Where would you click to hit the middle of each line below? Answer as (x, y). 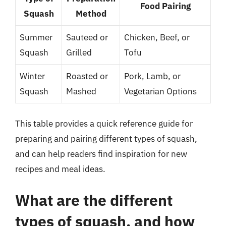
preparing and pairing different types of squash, (106, 139)
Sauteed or (87, 37)
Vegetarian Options (160, 91)
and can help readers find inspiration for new (101, 154)
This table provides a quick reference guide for (104, 124)
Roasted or (87, 76)
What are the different (94, 200)
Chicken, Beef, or (157, 37)
